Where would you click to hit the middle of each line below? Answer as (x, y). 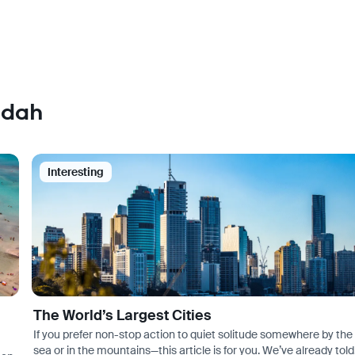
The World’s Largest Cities (122, 315)
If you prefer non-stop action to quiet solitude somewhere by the (193, 334)
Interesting (75, 172)
